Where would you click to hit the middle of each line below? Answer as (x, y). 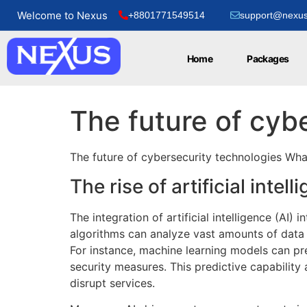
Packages (268, 58)
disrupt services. (112, 283)
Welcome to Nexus (62, 15)
